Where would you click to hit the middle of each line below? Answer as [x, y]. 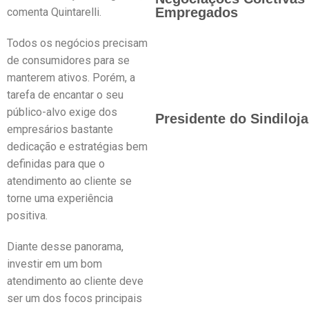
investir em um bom [54, 264]
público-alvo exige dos [62, 112]
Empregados [196, 12]
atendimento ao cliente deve [75, 281]
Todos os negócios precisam [77, 43]
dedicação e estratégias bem [77, 147]
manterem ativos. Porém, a [71, 78]
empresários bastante [60, 129]
